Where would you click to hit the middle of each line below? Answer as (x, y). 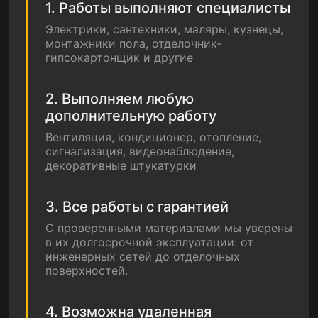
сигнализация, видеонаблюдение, (140, 151)
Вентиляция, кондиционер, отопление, (153, 137)
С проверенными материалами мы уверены (169, 227)
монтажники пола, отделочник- (133, 43)
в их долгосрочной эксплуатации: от (149, 242)
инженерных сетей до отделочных (143, 256)
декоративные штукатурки (121, 165)
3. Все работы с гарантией (137, 206)
